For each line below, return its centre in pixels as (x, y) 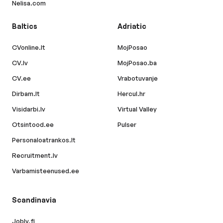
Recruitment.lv (35, 156)
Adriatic (132, 26)
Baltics (25, 26)
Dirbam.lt (26, 94)
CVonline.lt (29, 48)
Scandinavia (34, 200)
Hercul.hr (131, 94)
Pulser (127, 125)
